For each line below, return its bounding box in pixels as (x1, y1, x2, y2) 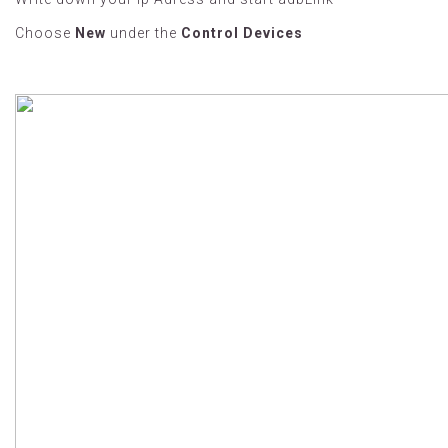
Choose (15, 25, 75, 41)
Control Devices (181, 25, 303, 41)
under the (110, 25, 181, 41)
